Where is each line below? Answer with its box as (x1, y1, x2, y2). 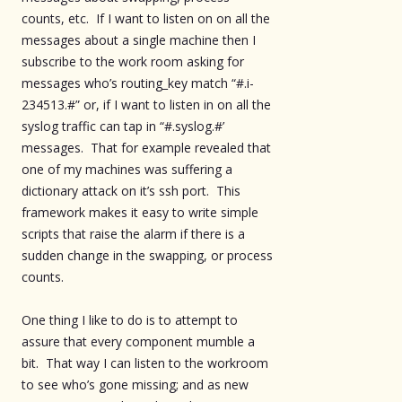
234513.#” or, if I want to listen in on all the (22, 95, 271, 113)
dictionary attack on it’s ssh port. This (22, 181, 240, 199)
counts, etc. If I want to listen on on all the (22, 9, 270, 27)
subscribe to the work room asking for (22, 52, 244, 70)
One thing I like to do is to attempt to (22, 310, 238, 328)
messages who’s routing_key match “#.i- (22, 74, 254, 92)
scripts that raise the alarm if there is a (22, 224, 245, 242)
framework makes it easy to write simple (22, 203, 258, 221)
